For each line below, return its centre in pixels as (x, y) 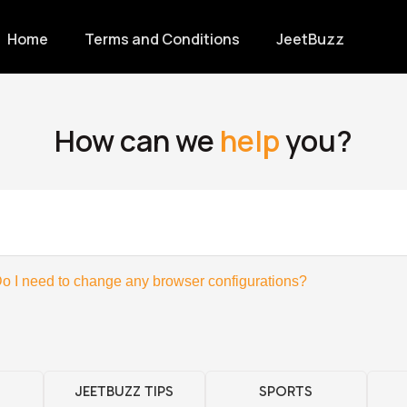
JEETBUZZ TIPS (124, 392)
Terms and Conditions (163, 39)
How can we (137, 141)
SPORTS (286, 392)
